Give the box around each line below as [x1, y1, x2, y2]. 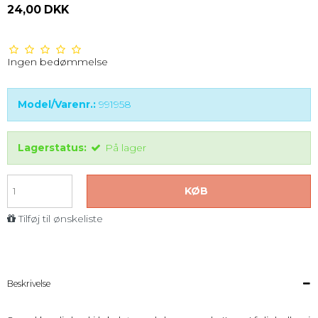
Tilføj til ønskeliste [18, 212, 103, 226]
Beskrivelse [7, 278, 50, 290]
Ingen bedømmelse [7, 55, 108, 69]
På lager [105, 141, 146, 155]
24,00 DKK [7, 3, 69, 17]
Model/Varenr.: [18, 98, 96, 111]
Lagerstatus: [18, 141, 87, 155]
